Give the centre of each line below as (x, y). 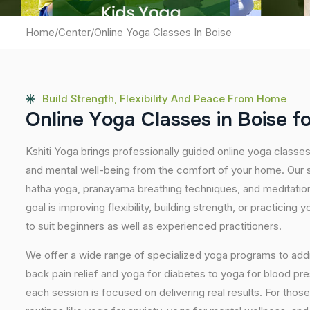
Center (74, 32)
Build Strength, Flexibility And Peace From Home (164, 99)
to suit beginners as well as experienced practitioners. (154, 226)
